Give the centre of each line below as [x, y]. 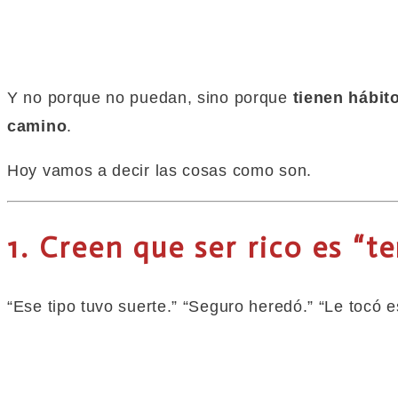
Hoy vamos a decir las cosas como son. [159, 171]
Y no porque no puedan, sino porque [150, 98]
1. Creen [71, 247]
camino [37, 127]
